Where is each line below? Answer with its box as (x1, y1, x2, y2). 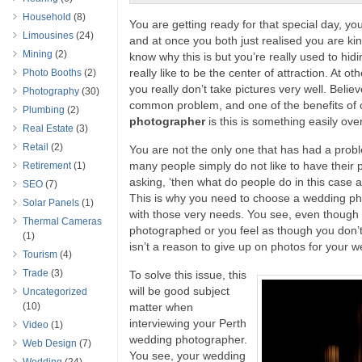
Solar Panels (23, 197, 79, 208)
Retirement (23, 160, 71, 171)
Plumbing (23, 104, 65, 116)
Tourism (23, 249, 57, 260)
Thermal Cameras (23, 216, 102, 227)
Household (23, 11, 71, 23)
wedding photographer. (129, 333, 247, 346)
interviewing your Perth (129, 317, 246, 330)
